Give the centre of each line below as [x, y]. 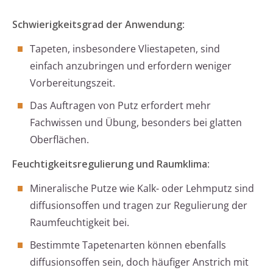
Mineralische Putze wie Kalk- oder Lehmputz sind [142, 189]
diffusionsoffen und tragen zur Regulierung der [139, 206]
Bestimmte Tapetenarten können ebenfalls [128, 245]
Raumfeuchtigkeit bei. [80, 223]
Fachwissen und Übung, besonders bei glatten [136, 123]
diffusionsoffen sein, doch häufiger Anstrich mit [139, 262]
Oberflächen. [59, 140]
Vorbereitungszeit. [73, 83]
